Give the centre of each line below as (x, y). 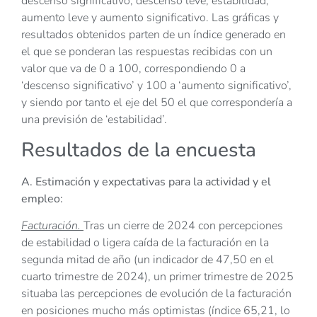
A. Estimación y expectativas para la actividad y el (146, 181)
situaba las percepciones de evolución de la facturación (156, 294)
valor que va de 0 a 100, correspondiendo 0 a (133, 69)
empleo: (42, 198)
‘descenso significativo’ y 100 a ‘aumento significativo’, (156, 86)
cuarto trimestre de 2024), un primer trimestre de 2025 (157, 277)
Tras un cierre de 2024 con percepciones (183, 226)
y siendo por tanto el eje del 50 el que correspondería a (157, 103)
